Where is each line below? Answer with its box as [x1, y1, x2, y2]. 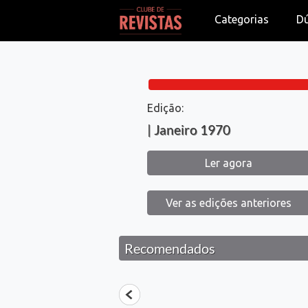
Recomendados [124, 240, 216, 256]
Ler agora [205, 157, 253, 169]
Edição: [146, 102, 184, 114]
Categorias [214, 13, 269, 25]
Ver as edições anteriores [166, 197, 292, 209]
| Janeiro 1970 [146, 122, 230, 137]
